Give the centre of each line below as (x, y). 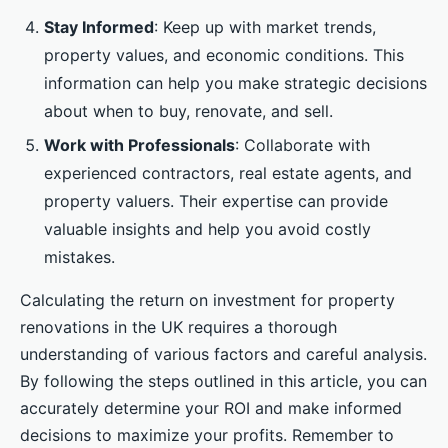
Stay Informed (99, 27)
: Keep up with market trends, (265, 27)
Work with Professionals (139, 145)
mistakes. (79, 257)
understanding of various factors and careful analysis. (223, 354)
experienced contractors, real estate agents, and (228, 173)
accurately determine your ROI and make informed (211, 408)
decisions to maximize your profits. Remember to (207, 435)
